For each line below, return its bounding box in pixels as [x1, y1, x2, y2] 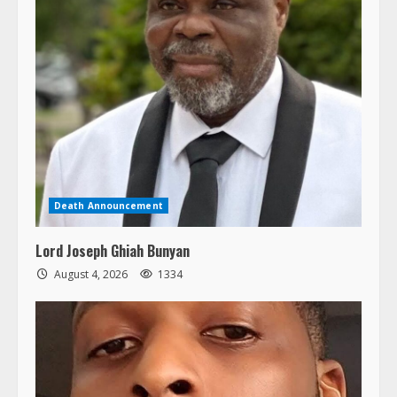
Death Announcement [54, 198, 163, 212]
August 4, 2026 [51, 266, 130, 282]
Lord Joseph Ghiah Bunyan [35, 239, 190, 261]
